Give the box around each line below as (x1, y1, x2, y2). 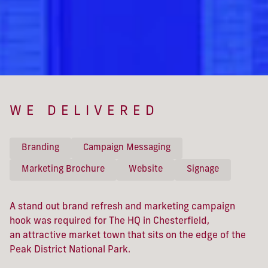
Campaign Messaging (83, 144, 170, 153)
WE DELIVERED (10, 105, 159, 118)
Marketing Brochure (22, 165, 105, 174)
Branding (22, 144, 59, 153)
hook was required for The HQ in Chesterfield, (10, 217, 209, 226)
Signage (187, 165, 219, 174)
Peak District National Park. (10, 245, 130, 255)
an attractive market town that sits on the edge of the (10, 231, 246, 240)
